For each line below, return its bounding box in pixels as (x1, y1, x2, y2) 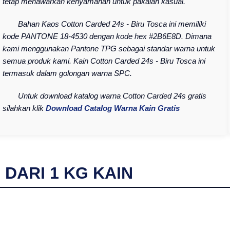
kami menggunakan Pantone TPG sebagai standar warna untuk (2, 44, 215, 53)
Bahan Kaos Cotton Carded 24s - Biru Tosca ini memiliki (17, 20, 206, 29)
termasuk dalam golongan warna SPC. (2, 69, 132, 78)
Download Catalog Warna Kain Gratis (45, 104, 180, 113)
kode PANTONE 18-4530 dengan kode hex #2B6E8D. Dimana (2, 32, 212, 41)
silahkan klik (2, 104, 46, 113)
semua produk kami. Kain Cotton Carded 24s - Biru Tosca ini (2, 56, 205, 66)
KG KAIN (59, 164, 133, 183)
